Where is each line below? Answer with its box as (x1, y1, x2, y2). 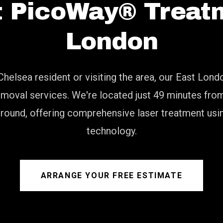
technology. (86, 125, 137, 137)
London (65, 28, 158, 54)
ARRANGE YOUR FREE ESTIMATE (40, 171, 183, 180)
